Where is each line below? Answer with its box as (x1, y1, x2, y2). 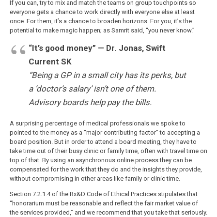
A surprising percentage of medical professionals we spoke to (9, 119, 186, 127)
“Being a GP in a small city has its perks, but (28, 70, 186, 80)
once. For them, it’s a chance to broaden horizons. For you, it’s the (9, 17, 192, 25)
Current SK (28, 57, 72, 67)
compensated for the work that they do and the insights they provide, (9, 165, 202, 173)
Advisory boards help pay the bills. (28, 97, 152, 108)
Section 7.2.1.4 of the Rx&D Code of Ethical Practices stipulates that (9, 190, 198, 198)
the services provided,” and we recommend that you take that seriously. (9, 208, 207, 216)
